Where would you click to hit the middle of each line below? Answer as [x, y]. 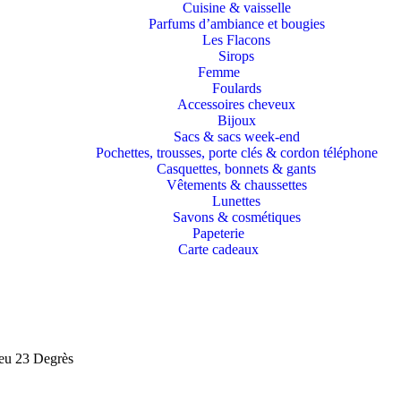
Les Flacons [236, 40]
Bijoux [236, 120]
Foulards [236, 88]
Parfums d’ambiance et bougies [236, 24]
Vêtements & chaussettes [236, 185]
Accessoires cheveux [236, 104]
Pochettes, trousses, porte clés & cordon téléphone [236, 153]
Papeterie [218, 233]
